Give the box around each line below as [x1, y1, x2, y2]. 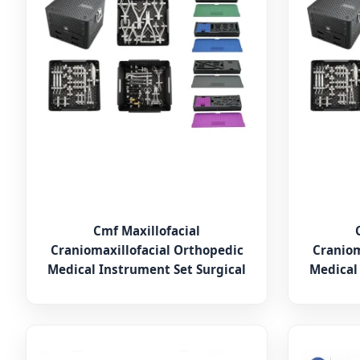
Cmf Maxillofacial [93, 222, 201, 239]
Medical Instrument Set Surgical [47, 260, 247, 277]
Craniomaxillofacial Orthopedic [50, 241, 243, 258]
